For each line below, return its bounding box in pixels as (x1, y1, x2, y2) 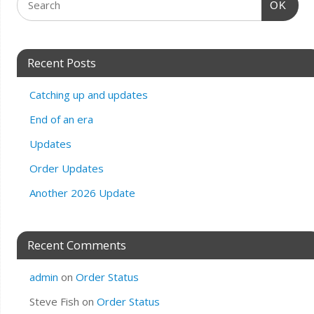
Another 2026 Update (29, 186, 135, 200)
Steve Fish (29, 294, 79, 309)
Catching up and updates (29, 88, 148, 102)
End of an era (29, 112, 93, 127)
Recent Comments (27, 237, 126, 254)
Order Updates (29, 161, 104, 176)
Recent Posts (27, 55, 96, 71)
